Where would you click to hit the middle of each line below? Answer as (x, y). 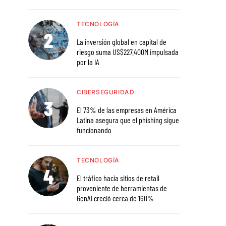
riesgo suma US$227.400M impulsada (128, 52)
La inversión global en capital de (122, 42)
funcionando (94, 130)
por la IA (88, 62)
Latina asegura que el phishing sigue (128, 120)
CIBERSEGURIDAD (106, 92)
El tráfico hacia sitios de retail (118, 178)
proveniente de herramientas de (122, 188)
